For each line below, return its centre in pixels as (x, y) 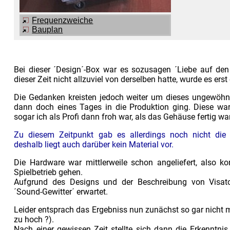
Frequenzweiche (63, 21)
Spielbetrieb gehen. (49, 172)
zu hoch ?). (34, 220)
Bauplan (47, 30)
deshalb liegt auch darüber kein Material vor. (94, 145)
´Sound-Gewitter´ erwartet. (61, 192)
